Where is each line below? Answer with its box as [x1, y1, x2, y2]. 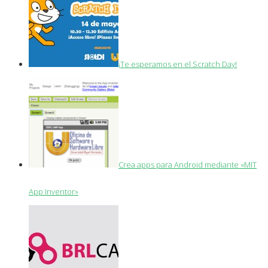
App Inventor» [29, 185, 78, 197]
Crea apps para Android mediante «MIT [118, 159, 257, 170]
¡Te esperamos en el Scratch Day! [118, 58, 237, 69]
